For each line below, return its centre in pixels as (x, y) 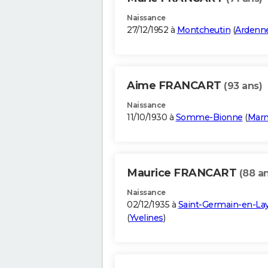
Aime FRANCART (175, 86)
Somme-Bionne (209, 118)
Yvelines (146, 218)
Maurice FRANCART (183, 173)
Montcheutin (203, 30)
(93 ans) (243, 86)
